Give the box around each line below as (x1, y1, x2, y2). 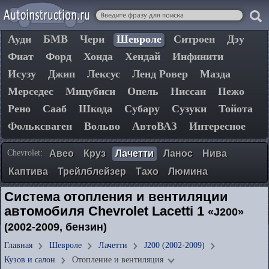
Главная (4, 241, 32, 250)
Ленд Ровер (132, 68, 188, 80)
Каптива (8, 166, 48, 177)
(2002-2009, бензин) (4, 220, 107, 233)
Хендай (125, 50, 160, 62)
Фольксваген (8, 120, 72, 132)
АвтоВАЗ (132, 120, 177, 132)
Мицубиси (65, 85, 115, 97)
